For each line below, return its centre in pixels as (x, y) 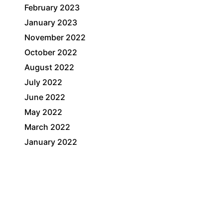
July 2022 (44, 82)
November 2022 (55, 37)
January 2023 (51, 22)
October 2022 (51, 52)
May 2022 (44, 112)
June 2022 (45, 97)
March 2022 (48, 127)
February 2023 (52, 7)
